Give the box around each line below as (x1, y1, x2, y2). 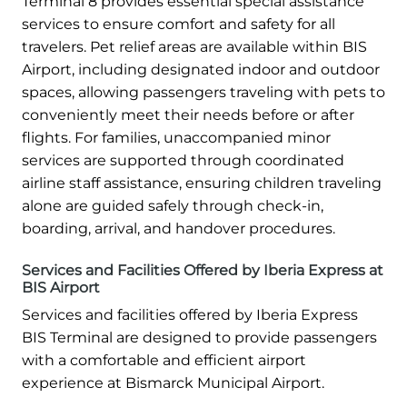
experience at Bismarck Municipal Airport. (22, 374, 324, 392)
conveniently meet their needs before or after (22, 106, 354, 124)
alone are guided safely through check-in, (22, 197, 323, 215)
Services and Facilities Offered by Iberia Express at (22, 262, 383, 280)
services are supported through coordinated (22, 152, 344, 170)
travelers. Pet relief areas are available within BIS (22, 38, 367, 56)
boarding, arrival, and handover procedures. (22, 220, 335, 238)
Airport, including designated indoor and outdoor (22, 61, 380, 79)
